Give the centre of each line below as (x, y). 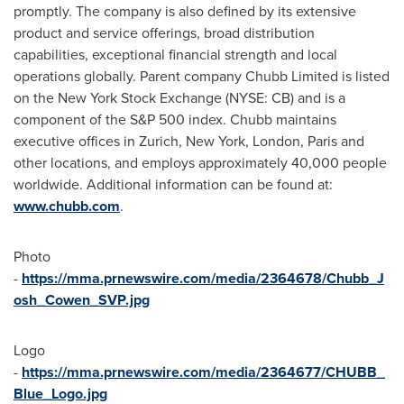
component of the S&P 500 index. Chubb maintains (175, 119)
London (276, 141)
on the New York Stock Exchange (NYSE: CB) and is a (179, 97)
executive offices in (76, 141)
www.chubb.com (67, 206)
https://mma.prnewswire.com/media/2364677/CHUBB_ (203, 372)
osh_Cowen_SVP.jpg (82, 299)
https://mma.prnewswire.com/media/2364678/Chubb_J (203, 278)
